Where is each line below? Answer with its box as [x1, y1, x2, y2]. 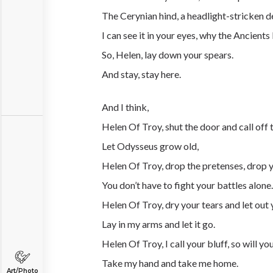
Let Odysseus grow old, [102, 140, 199, 152]
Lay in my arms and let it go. [102, 218, 215, 230]
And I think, [102, 101, 149, 113]
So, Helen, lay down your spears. [102, 49, 233, 60]
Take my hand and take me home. [102, 257, 238, 269]
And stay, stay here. [102, 68, 183, 80]
